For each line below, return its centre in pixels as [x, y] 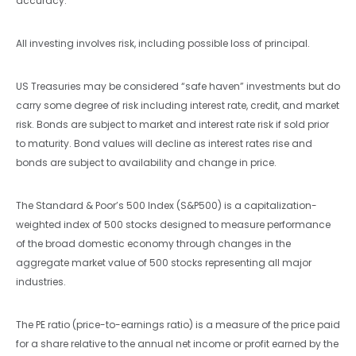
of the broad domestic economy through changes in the [153, 243]
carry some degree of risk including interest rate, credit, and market [178, 105]
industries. [41, 281]
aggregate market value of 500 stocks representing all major [164, 262]
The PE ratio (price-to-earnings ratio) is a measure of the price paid [178, 324]
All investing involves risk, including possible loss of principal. [163, 43]
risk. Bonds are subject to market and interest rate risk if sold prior [172, 124]
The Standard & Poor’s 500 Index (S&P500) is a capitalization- [166, 205]
